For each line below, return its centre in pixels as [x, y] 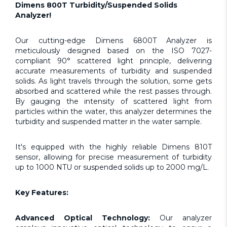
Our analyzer [181, 218]
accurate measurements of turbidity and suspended [113, 71]
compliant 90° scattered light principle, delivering [113, 61]
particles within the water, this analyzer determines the [113, 112]
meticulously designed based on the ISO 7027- [113, 51]
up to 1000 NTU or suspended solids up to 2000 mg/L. [112, 167]
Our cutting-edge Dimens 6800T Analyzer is [113, 41]
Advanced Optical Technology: [83, 218]
